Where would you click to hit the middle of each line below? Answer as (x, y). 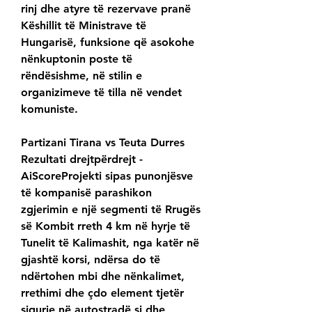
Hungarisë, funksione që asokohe (108, 42)
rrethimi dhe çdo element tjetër (102, 293)
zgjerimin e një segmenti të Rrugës (111, 210)
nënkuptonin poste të (77, 59)
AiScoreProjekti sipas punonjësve (107, 176)
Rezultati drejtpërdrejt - (82, 159)
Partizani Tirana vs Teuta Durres (103, 143)
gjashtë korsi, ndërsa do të (91, 260)
